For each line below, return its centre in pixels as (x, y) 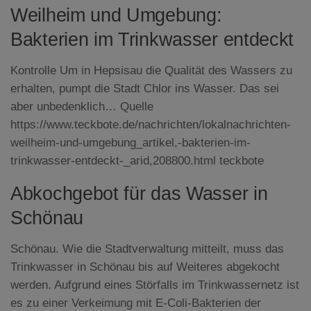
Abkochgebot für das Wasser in (139, 193)
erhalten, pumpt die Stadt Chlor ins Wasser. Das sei (145, 88)
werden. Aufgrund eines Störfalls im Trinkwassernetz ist (155, 285)
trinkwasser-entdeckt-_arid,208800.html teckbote (137, 160)
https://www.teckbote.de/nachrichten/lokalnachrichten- (151, 124)
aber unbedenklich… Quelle (82, 106)
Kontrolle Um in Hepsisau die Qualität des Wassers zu (151, 70)
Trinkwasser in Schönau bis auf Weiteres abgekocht (145, 267)
